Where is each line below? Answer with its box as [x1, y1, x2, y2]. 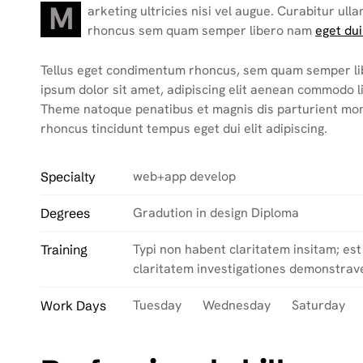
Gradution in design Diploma [132, 204, 299, 221]
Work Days [41, 297, 107, 314]
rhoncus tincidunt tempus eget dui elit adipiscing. [41, 120, 328, 137]
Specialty [41, 169, 96, 185]
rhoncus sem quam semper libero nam [88, 22, 316, 39]
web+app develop [132, 168, 236, 185]
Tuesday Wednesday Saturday [132, 297, 345, 314]
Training [41, 241, 88, 258]
